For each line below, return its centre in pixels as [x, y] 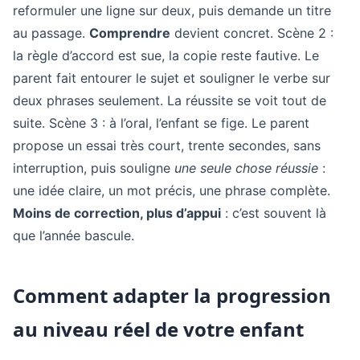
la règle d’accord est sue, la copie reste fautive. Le [166, 55]
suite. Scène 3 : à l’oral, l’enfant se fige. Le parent [161, 123]
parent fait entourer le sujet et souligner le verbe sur [172, 78]
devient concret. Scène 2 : [252, 33]
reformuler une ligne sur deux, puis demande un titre [172, 10]
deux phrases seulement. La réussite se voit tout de [170, 100]
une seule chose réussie [246, 168]
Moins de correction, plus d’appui [117, 213]
